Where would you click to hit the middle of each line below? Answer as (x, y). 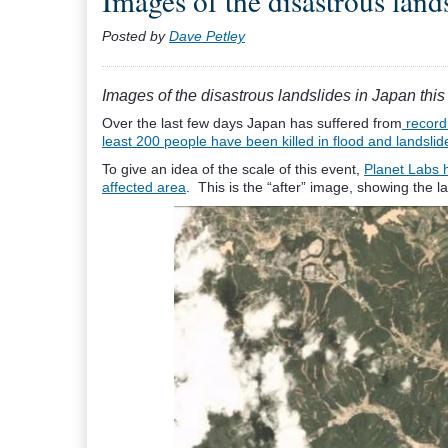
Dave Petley (207, 36)
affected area (144, 187)
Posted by (135, 36)
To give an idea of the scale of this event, (233, 169)
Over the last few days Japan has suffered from (252, 123)
